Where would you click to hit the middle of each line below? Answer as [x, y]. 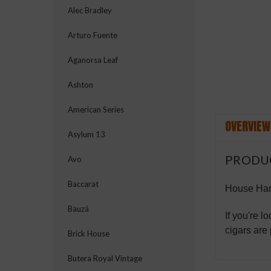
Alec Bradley [90, 10]
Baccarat [83, 184]
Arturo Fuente [93, 35]
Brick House [89, 233]
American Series [96, 109]
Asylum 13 [87, 134]
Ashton [80, 85]
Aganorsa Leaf [93, 60]
